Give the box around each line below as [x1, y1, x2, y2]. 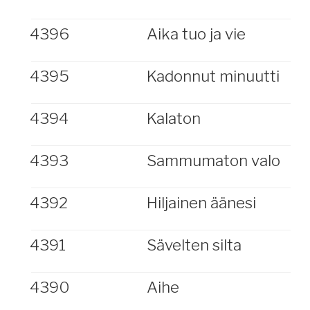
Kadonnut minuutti [146, 66, 280, 86]
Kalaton [146, 109, 201, 128]
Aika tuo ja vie [146, 24, 246, 44]
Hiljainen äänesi [146, 193, 256, 212]
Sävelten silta [146, 235, 241, 255]
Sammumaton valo [146, 151, 280, 170]
